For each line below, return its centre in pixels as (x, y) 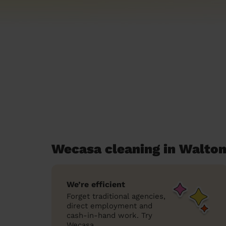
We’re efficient (96, 184)
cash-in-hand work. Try (109, 215)
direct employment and (109, 206)
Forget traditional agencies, (116, 196)
